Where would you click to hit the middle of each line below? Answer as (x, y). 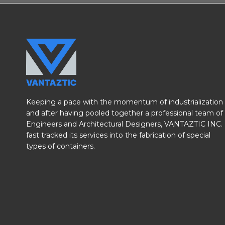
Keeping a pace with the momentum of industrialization (125, 102)
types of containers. (61, 146)
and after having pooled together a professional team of (125, 113)
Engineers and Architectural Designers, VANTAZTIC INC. (124, 124)
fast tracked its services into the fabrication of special (118, 135)
